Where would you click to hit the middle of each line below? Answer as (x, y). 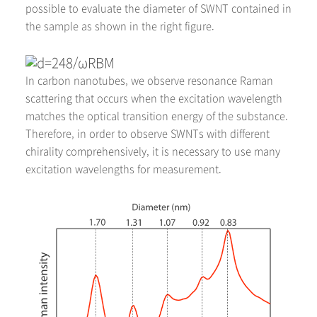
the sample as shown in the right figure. (120, 26)
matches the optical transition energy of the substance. (157, 116)
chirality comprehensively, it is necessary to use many (153, 151)
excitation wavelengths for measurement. (123, 169)
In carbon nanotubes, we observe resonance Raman (149, 81)
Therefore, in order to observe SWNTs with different (148, 134)
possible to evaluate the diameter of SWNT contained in (158, 8)
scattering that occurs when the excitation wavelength (154, 98)
